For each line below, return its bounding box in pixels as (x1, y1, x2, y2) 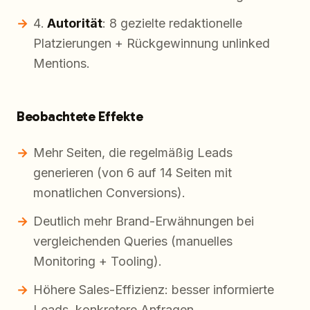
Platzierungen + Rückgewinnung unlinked (33, 36, 270, 51)
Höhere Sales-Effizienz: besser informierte (33, 282, 274, 298)
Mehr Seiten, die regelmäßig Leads (33, 145, 232, 161)
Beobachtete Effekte (17, 108, 143, 125)
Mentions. (33, 56, 90, 71)
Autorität (47, 16, 102, 31)
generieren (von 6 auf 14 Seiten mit (33, 165, 232, 181)
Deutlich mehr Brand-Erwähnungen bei (33, 214, 254, 229)
